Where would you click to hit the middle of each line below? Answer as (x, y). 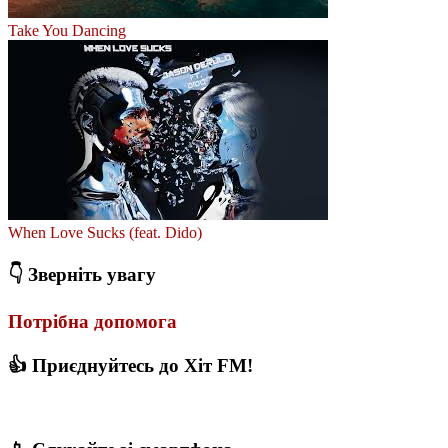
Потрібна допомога (92, 322)
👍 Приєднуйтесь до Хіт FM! (130, 366)
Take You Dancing (67, 30)
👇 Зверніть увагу (82, 274)
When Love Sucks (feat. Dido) (105, 232)
